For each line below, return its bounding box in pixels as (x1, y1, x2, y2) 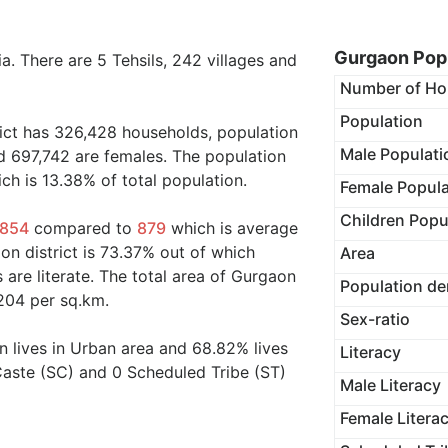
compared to (29, 218, 137, 238)
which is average (166, 218, 298, 238)
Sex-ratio (339, 309, 410, 329)
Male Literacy (339, 375, 441, 395)
